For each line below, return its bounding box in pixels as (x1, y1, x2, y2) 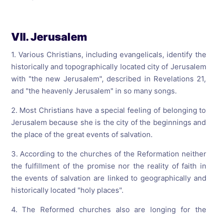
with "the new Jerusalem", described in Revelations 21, (11, 74, 206, 83)
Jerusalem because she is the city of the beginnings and (11, 118, 206, 127)
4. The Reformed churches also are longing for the (11, 205, 206, 214)
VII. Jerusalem (11, 30, 87, 43)
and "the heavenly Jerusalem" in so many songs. (11, 86, 177, 95)
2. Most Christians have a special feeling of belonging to (11, 106, 206, 115)
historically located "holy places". (11, 186, 124, 195)
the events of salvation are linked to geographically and (11, 173, 206, 183)
